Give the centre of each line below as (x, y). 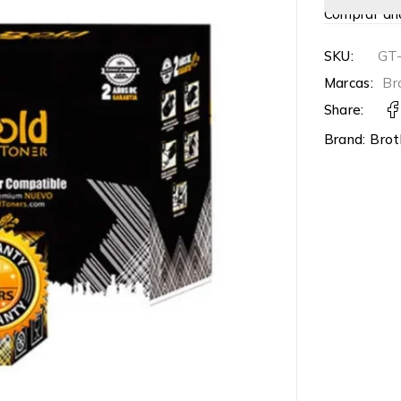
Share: (344, 110)
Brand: (347, 139)
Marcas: (349, 83)
